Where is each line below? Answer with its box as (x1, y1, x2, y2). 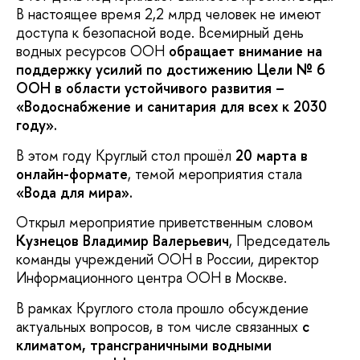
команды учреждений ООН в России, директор (16, 249, 319, 270)
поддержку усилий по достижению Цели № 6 (16, 59, 325, 80)
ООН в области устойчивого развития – (16, 78, 284, 99)
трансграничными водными (90, 334, 272, 355)
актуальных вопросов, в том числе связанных (16, 316, 302, 337)
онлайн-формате (16, 163, 128, 184)
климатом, (16, 334, 90, 355)
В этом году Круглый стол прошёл (16, 145, 235, 166)
